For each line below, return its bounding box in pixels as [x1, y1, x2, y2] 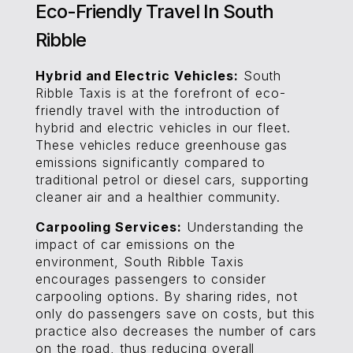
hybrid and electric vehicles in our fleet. [35, 120, 292, 136]
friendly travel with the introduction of [35, 102, 281, 118]
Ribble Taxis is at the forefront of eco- [35, 85, 287, 101]
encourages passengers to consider [35, 271, 266, 287]
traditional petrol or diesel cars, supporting [35, 172, 309, 188]
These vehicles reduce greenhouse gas [35, 137, 288, 153]
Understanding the [182, 219, 305, 235]
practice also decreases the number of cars [35, 323, 318, 339]
